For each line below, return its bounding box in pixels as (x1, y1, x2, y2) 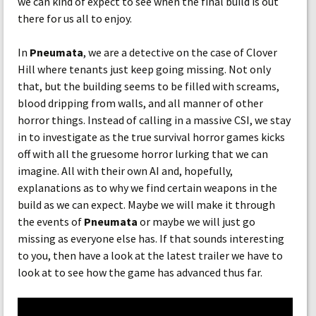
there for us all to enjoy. (18, 11, 132, 25)
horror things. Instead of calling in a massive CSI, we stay (18, 113, 291, 127)
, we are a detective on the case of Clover (83, 45, 277, 59)
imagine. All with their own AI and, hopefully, (18, 164, 233, 178)
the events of (18, 214, 84, 229)
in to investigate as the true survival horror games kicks (18, 130, 285, 144)
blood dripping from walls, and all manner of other (18, 96, 263, 110)
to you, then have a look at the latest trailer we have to (18, 248, 283, 262)
